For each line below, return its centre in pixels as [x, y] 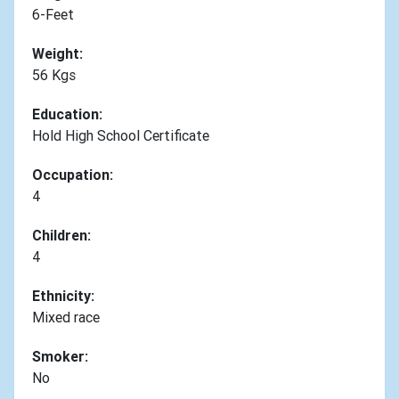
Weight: [57, 53]
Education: [67, 114]
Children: [61, 235]
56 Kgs [54, 74]
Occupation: [73, 174]
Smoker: [60, 356]
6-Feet [53, 14]
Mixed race [66, 317]
